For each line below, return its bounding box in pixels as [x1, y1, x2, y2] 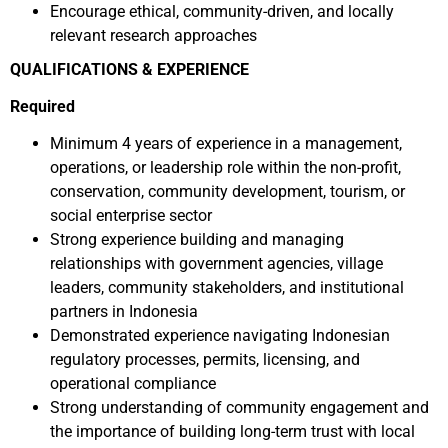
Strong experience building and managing [50, 230, 344, 249]
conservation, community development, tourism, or [50, 182, 405, 201]
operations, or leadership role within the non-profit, [50, 158, 401, 177]
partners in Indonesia [50, 302, 198, 321]
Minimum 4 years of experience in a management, [50, 134, 402, 153]
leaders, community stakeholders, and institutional [50, 278, 404, 297]
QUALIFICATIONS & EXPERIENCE [10, 60, 249, 79]
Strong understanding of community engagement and [50, 398, 429, 417]
